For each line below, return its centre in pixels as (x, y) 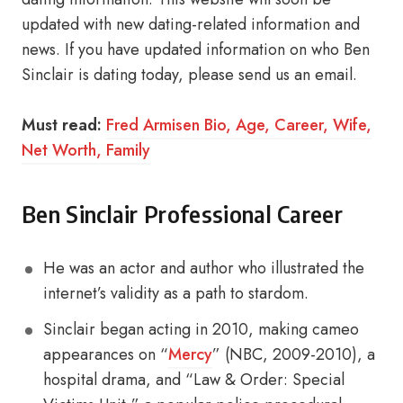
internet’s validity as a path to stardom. (178, 293)
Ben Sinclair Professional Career (182, 214)
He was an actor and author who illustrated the (204, 268)
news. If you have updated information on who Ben (196, 49)
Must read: (62, 125)
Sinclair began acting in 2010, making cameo (201, 329)
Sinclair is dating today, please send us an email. (189, 75)
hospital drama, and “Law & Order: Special (194, 380)
